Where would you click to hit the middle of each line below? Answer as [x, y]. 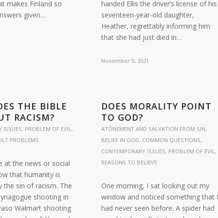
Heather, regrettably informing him [155, 26]
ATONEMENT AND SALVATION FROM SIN [153, 129]
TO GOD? [122, 117]
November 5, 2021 [125, 61]
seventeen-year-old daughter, [147, 15]
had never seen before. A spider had [158, 208]
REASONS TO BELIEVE [129, 162]
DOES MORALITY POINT [156, 106]
